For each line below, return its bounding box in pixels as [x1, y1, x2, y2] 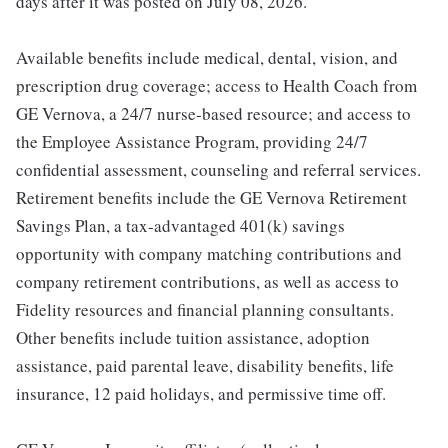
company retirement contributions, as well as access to [16, 270, 399, 294]
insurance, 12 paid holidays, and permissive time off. [16, 382, 386, 406]
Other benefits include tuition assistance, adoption [16, 326, 370, 350]
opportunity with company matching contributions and [16, 242, 402, 266]
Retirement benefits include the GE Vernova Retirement [16, 186, 407, 210]
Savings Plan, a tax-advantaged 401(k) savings [16, 214, 345, 238]
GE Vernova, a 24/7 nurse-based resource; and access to [16, 102, 411, 126]
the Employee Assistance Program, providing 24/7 [16, 130, 368, 154]
